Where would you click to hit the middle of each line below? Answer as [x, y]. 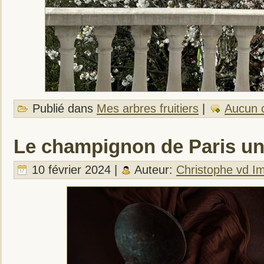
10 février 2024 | [75, 169]
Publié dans [63, 108]
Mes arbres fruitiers [148, 108]
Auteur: [154, 169]
